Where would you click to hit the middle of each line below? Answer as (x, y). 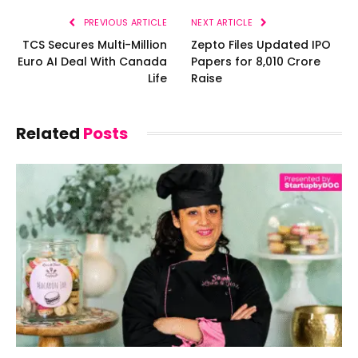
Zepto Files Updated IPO (261, 44)
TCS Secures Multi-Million (95, 44)
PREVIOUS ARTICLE (124, 22)
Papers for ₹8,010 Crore (256, 61)
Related (50, 133)
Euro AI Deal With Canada (92, 61)
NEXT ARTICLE (223, 22)
